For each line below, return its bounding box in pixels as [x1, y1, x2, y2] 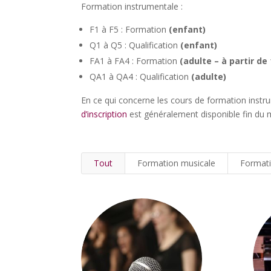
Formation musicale [137, 157, 216, 169]
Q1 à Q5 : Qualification [90, 39, 181, 51]
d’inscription [81, 108, 128, 120]
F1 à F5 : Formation [90, 23, 169, 35]
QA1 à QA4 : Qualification [90, 70, 192, 82]
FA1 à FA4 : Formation [90, 54, 178, 67]
